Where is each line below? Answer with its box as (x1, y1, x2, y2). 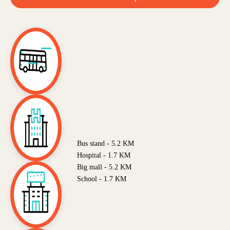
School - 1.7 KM (77, 175, 126, 183)
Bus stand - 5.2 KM (77, 140, 134, 148)
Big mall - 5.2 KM (77, 163, 131, 171)
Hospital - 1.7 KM (77, 151, 130, 160)
